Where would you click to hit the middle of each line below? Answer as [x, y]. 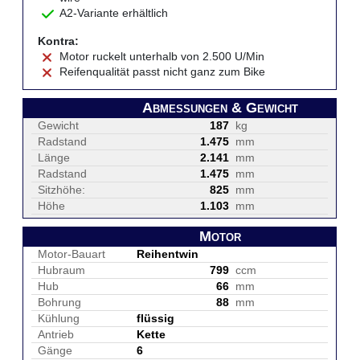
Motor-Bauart [72, 254]
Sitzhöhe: [61, 190]
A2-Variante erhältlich [114, 13]
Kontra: [58, 41]
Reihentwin [168, 254]
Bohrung [59, 302]
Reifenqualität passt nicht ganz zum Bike [163, 72]
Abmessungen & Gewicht [220, 108]
